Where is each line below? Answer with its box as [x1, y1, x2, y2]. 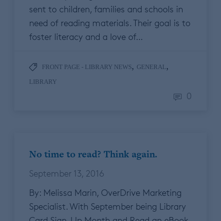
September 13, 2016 [29, 168, 104, 179]
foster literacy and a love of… [29, 31, 143, 42]
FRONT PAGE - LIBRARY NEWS [42, 63, 132, 71]
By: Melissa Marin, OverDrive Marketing [29, 187, 182, 198]
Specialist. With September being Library [29, 201, 186, 212]
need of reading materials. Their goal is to [29, 17, 190, 29]
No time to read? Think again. [29, 147, 157, 161]
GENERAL [137, 63, 166, 71]
